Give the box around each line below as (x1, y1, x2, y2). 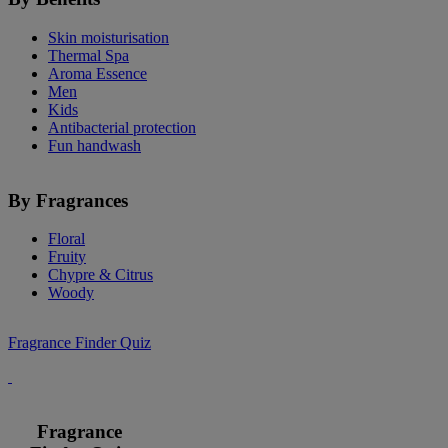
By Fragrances (8, 189, 128, 211)
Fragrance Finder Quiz (8, 334, 151, 352)
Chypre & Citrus (48, 266, 153, 284)
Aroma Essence (48, 64, 147, 82)
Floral (48, 230, 85, 248)
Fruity (48, 248, 86, 266)
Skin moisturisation (48, 28, 169, 46)
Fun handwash (48, 136, 141, 154)
